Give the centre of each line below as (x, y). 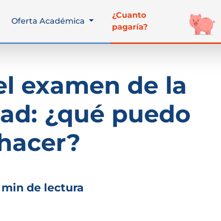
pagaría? (129, 27)
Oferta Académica (49, 21)
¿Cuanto (129, 15)
